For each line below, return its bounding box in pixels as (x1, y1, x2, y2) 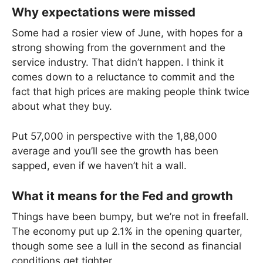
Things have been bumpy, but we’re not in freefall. (12, 211, 249, 223)
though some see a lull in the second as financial (12, 240, 241, 252)
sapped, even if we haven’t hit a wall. (12, 159, 187, 171)
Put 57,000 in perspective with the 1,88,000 (12, 130, 217, 142)
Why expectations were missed (12, 4, 195, 19)
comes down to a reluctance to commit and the (12, 71, 235, 83)
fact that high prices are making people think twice (12, 86, 249, 98)
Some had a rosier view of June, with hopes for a (12, 27, 243, 39)
